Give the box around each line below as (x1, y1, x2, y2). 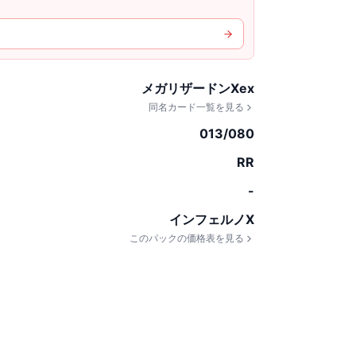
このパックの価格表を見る (129, 232, 244, 244)
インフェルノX (168, 211, 254, 227)
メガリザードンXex (141, 80, 254, 96)
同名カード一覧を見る (148, 101, 244, 113)
